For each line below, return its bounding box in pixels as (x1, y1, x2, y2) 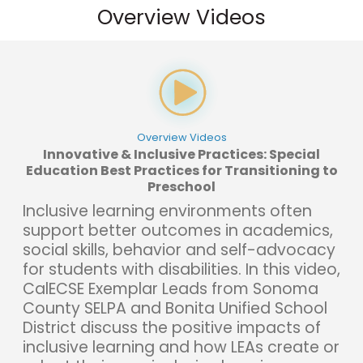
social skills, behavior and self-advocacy (23, 238, 335, 261)
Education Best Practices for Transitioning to (25, 160, 338, 180)
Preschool (147, 177, 216, 196)
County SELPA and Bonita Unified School (23, 297, 327, 319)
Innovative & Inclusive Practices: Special (43, 144, 320, 164)
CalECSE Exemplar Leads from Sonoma (23, 277, 318, 300)
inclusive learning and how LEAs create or (23, 335, 340, 358)
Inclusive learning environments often (23, 199, 312, 222)
